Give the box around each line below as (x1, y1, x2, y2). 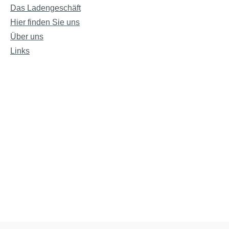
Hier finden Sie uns (10, 18, 80, 27)
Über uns (10, 32, 43, 41)
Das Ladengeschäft (10, 4, 81, 12)
